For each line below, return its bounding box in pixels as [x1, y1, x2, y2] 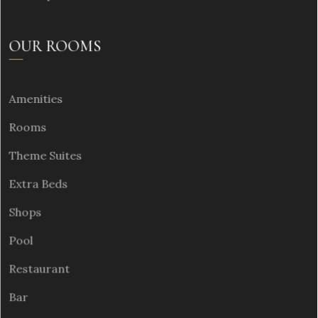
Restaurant [9, 262, 70, 277]
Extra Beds [9, 177, 67, 192]
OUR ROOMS [9, 37, 101, 56]
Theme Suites [9, 148, 82, 163]
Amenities [9, 92, 62, 106]
